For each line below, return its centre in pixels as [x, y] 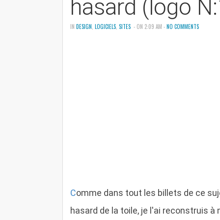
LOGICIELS [105, 27]
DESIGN [84, 27]
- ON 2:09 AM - [150, 27]
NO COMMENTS [183, 27]
